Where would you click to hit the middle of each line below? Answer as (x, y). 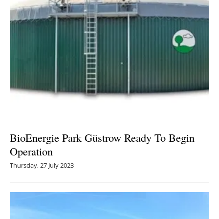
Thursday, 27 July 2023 (42, 165)
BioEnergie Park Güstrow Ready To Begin (102, 138)
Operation (31, 151)
